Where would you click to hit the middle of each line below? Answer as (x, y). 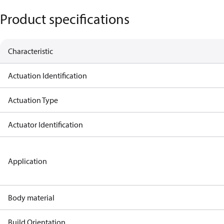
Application (27, 161)
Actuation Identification (47, 75)
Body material (31, 197)
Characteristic (30, 51)
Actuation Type (33, 100)
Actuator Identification (45, 124)
